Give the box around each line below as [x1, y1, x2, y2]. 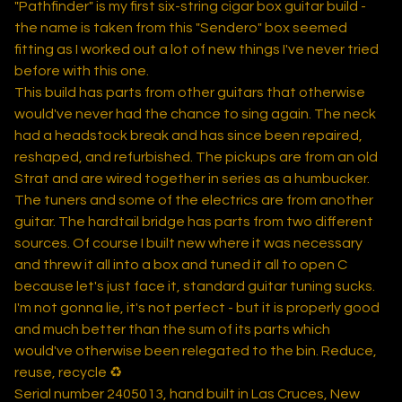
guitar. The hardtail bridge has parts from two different [14, 214, 373, 230]
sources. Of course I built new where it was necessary [14, 236, 363, 251]
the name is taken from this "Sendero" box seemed [14, 21, 347, 36]
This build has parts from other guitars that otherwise [14, 85, 365, 100]
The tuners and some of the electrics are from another [14, 193, 373, 208]
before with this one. [14, 64, 149, 79]
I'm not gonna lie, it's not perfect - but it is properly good [14, 301, 380, 316]
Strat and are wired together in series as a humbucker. [14, 171, 370, 187]
